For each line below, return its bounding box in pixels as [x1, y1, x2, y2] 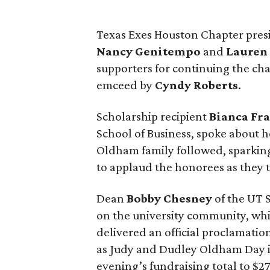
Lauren [226, 44, 268, 59]
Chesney [163, 191, 213, 206]
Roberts [193, 78, 239, 93]
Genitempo [135, 44, 201, 59]
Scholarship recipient [96, 109, 210, 124]
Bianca [209, 109, 249, 124]
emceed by [96, 78, 155, 93]
